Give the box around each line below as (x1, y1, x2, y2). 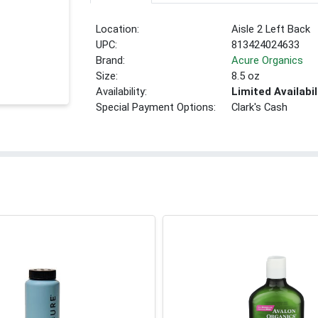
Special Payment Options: (96, 101, 216, 114)
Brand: (96, 54, 126, 67)
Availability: (96, 85, 148, 99)
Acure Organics (231, 54, 304, 67)
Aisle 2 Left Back (231, 23, 311, 36)
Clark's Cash (231, 101, 288, 114)
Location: (96, 23, 140, 36)
